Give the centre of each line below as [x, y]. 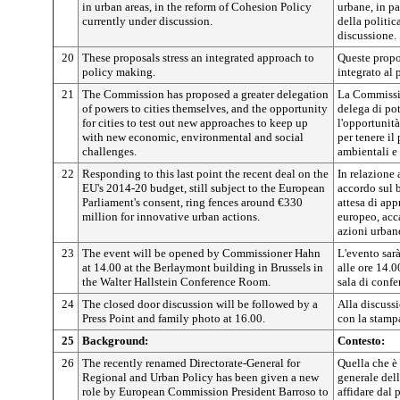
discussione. [367, 35]
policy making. [119, 72]
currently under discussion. [147, 21]
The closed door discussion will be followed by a [200, 304]
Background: [115, 341]
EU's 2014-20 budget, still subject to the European [204, 188]
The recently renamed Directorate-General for [191, 363]
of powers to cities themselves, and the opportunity [205, 108]
